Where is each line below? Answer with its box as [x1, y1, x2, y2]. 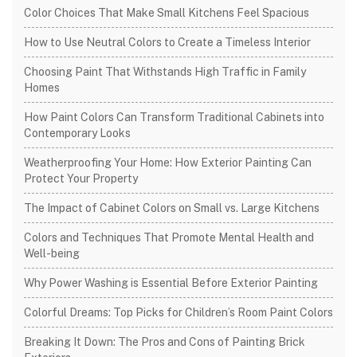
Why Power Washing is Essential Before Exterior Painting [24, 277, 318, 289]
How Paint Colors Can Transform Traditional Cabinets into [24, 111, 324, 124]
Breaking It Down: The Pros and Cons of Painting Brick [24, 335, 305, 348]
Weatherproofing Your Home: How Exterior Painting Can [24, 156, 312, 169]
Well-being [24, 247, 80, 260]
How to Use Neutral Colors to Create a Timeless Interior [24, 36, 311, 49]
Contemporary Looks [24, 127, 131, 139]
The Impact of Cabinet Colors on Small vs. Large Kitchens [24, 202, 320, 214]
